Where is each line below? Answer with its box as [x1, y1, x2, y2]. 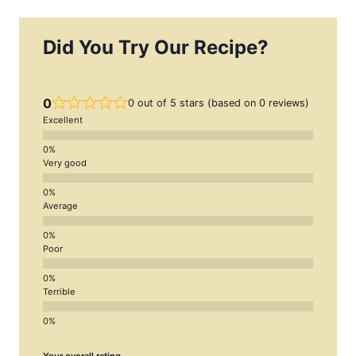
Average [43, 200, 78, 212]
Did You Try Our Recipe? [43, 35, 269, 59]
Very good [43, 157, 87, 169]
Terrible [43, 286, 75, 298]
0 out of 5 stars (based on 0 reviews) [127, 96, 309, 109]
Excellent [43, 114, 83, 126]
